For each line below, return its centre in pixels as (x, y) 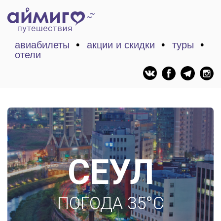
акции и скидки (121, 45)
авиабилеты (42, 45)
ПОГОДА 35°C (110, 203)
